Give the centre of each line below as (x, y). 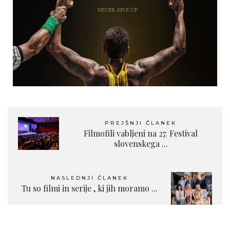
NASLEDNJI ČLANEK (89, 178)
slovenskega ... (141, 143)
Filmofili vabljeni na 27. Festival (141, 133)
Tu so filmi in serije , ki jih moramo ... (89, 188)
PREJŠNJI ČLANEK (141, 123)
